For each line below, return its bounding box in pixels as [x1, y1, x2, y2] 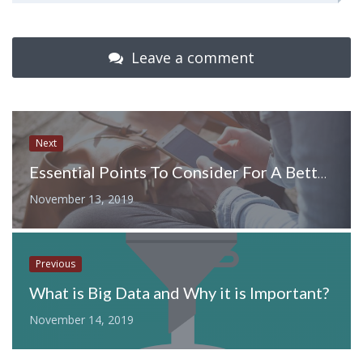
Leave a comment [127, 47, 254, 67]
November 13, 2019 [28, 190, 134, 207]
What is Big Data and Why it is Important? [28, 283, 329, 303]
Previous [35, 257, 75, 271]
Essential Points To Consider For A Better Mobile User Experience [317, 164, 327, 181]
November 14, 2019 [28, 312, 134, 328]
